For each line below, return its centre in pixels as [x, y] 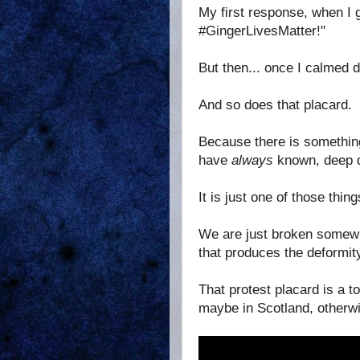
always [252, 160]
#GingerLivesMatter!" [262, 31]
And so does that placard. [275, 104]
